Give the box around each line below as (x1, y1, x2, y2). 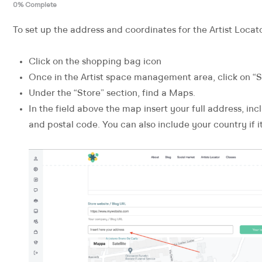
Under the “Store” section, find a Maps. (29, 89, 195, 98)
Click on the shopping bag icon (29, 57, 161, 67)
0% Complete (13, 2, 57, 9)
